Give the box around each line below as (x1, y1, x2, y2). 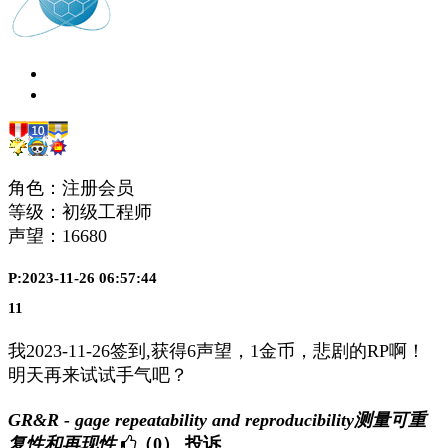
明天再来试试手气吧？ (8, 365, 188, 386)
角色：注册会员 (8, 177, 134, 198)
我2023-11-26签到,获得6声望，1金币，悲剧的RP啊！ (8, 341, 425, 362)
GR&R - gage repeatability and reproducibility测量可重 (8, 410, 426, 431)
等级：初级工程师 (8, 201, 152, 222)
